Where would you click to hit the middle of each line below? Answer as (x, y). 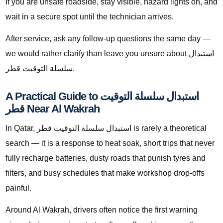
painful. (18, 188)
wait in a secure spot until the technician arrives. (90, 17)
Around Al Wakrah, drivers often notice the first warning (102, 210)
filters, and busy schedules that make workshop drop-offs (105, 173)
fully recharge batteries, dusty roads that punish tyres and (106, 158)
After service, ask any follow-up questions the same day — (108, 39)
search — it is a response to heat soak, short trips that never (110, 143)
